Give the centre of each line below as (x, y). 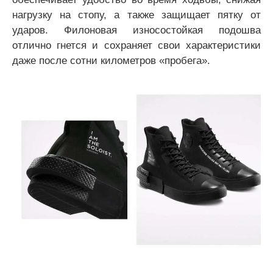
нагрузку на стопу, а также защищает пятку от (136, 14)
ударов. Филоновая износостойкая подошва (136, 30)
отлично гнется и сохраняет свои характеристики (136, 45)
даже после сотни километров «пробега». (111, 60)
